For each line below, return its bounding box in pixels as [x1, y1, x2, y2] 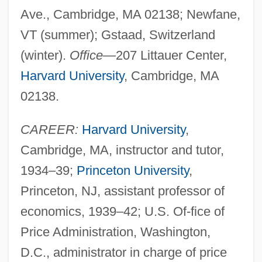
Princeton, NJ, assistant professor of [20, 183, 225, 198]
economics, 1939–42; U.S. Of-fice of [20, 204, 225, 219]
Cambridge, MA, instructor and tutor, [20, 142, 224, 157]
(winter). [20, 47, 70, 63]
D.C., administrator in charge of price [20, 244, 227, 260]
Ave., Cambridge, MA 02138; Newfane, [20, 6, 240, 22]
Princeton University [76, 163, 189, 178]
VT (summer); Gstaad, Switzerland [20, 27, 215, 42]
